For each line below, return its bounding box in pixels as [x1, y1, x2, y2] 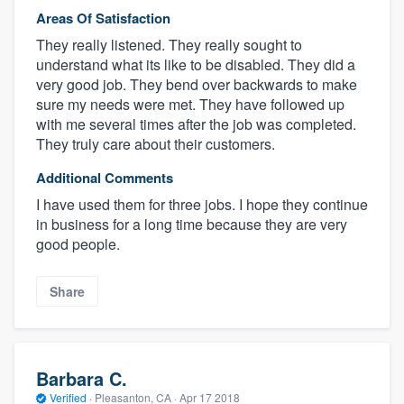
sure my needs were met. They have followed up [36, 94, 344, 115]
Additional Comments [36, 168, 173, 188]
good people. [36, 234, 120, 255]
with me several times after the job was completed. [36, 114, 356, 135]
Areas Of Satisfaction [36, 8, 170, 29]
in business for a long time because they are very [36, 214, 347, 235]
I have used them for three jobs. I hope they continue [36, 194, 368, 216]
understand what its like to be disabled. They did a [36, 54, 355, 76]
